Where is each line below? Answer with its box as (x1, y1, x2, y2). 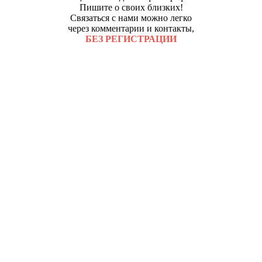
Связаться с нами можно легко (70, 12, 192, 23)
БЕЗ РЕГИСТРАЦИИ (85, 33, 177, 44)
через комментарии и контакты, (68, 23, 194, 33)
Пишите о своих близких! (79, 2, 183, 12)
